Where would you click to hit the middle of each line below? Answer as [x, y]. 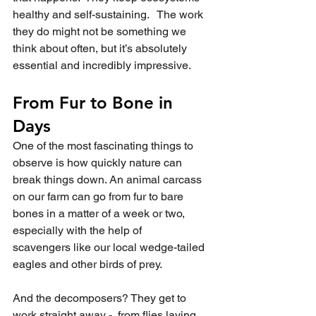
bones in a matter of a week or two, [100, 213]
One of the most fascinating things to [104, 146]
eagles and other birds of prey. [87, 264]
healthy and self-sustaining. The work [109, 14]
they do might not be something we [101, 31]
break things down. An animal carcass [109, 180]
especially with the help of [79, 230]
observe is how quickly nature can [99, 163]
